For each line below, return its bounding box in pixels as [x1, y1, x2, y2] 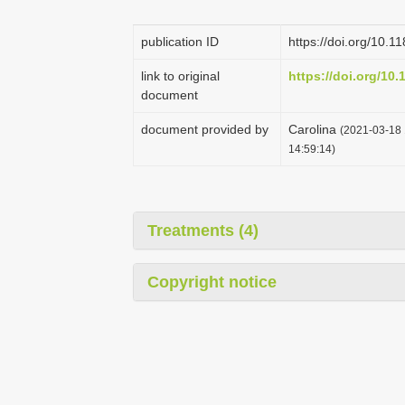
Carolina [288, 122, 340, 137]
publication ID [141, 34, 219, 49]
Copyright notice [147, 273, 277, 291]
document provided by [141, 122, 268, 137]
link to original [141, 69, 220, 83]
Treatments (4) [147, 221, 259, 240]
